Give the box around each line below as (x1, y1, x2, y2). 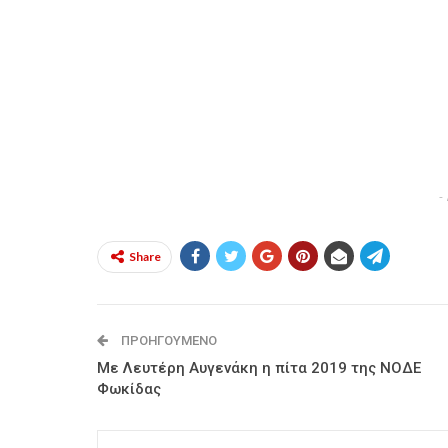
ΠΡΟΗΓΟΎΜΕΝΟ (118, 333, 217, 349)
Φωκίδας (97, 380, 161, 399)
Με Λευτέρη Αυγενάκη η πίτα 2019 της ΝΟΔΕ (97, 359, 421, 378)
